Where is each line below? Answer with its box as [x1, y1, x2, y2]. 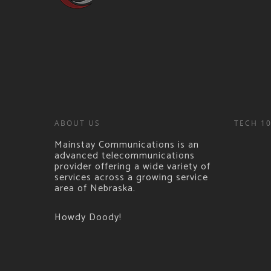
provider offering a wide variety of [54, 158, 211, 175]
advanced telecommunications [54, 147, 195, 164]
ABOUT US [54, 117, 100, 128]
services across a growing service [54, 169, 208, 186]
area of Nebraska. [54, 180, 135, 197]
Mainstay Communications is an [54, 136, 199, 153]
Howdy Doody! [54, 209, 122, 226]
